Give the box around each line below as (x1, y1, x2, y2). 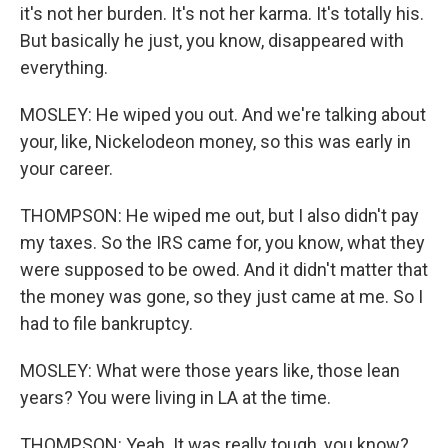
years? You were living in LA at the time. (20, 387, 331, 409)
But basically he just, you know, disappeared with (20, 30, 404, 52)
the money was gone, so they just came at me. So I (20, 286, 423, 308)
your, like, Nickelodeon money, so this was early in (20, 131, 411, 153)
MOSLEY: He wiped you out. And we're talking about (20, 104, 426, 126)
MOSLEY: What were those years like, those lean (20, 360, 400, 382)
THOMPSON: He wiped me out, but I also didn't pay (20, 205, 419, 227)
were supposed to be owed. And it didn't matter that (20, 259, 428, 281)
